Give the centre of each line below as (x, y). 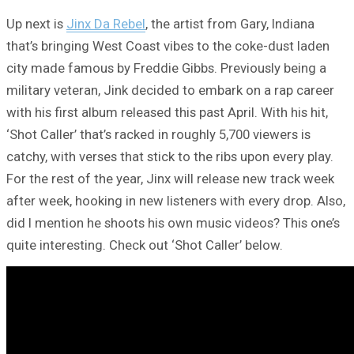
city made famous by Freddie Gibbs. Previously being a (166, 68)
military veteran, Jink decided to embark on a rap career (170, 90)
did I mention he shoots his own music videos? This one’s (173, 223)
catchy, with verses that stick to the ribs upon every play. (170, 157)
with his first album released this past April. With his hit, (167, 113)
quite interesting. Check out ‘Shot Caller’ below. (145, 245)
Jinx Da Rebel (106, 24)
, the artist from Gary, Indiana (230, 24)
